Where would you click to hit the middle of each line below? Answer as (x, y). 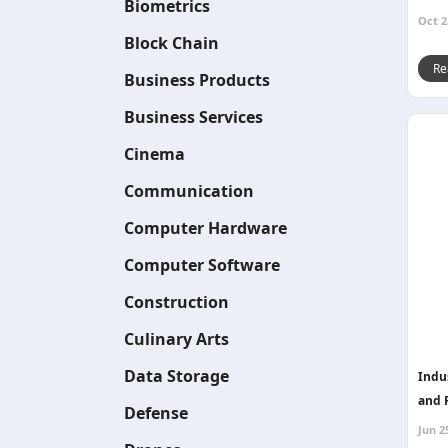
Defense (156, 413)
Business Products (197, 80)
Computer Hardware (205, 228)
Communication (189, 191)
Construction (176, 302)
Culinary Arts (176, 339)
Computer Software (202, 265)
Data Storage (176, 376)
